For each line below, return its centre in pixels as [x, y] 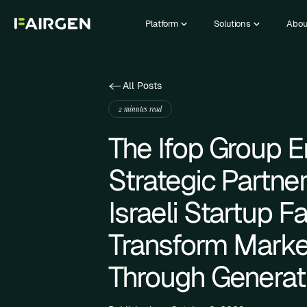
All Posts [143, 85]
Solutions [232, 24]
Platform [162, 24]
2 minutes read [140, 109]
